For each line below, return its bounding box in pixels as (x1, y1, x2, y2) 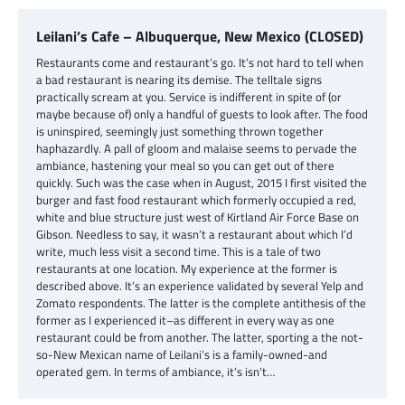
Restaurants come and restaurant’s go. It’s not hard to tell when (36, 52, 363, 71)
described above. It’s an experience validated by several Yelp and (36, 276, 363, 295)
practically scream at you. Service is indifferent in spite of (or (36, 87, 342, 106)
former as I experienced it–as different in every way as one (36, 310, 334, 329)
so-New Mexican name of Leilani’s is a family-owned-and (36, 344, 327, 363)
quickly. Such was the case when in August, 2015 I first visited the (36, 173, 367, 192)
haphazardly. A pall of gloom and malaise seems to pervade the (36, 138, 357, 157)
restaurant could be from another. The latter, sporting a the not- (36, 327, 363, 346)
